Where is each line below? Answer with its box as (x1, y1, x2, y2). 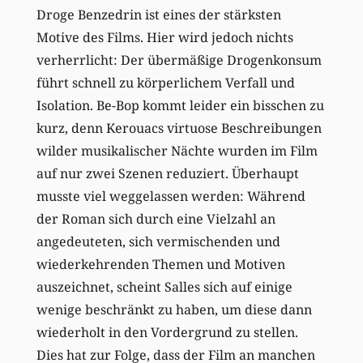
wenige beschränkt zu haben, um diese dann (36, 300, 312, 318)
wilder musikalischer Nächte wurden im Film (36, 141, 318, 160)
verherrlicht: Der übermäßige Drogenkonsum (36, 50, 322, 69)
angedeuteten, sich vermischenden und (36, 232, 280, 250)
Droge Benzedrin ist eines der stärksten (36, 5, 281, 23)
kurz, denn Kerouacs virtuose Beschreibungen (36, 118, 322, 137)
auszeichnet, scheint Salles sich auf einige (36, 277, 293, 296)
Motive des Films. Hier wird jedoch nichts (36, 28, 293, 46)
